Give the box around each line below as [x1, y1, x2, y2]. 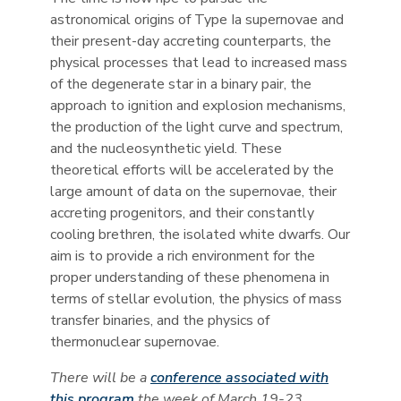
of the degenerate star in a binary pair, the [50, 74, 311, 94]
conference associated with [150, 368, 328, 388]
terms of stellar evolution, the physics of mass [50, 289, 342, 309]
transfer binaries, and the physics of [50, 311, 269, 330]
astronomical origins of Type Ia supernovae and [50, 10, 344, 30]
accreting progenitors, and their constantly [50, 203, 314, 223]
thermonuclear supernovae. [50, 332, 219, 352]
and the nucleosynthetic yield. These [50, 139, 282, 158]
